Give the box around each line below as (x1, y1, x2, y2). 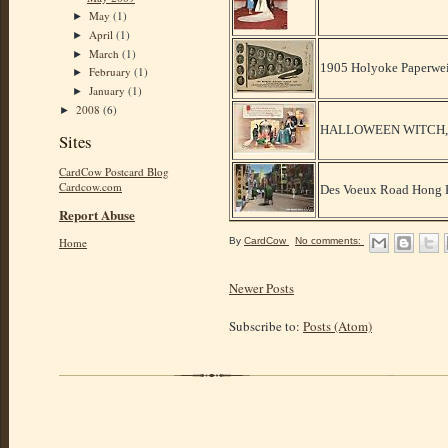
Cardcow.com (59, 179, 122, 195)
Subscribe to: (229, 316, 303, 335)
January (89, 83, 129, 99)
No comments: (295, 234, 364, 246)
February (89, 64, 135, 80)
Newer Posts (229, 278, 294, 297)
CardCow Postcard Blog (59, 164, 169, 180)
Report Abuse (59, 205, 135, 225)
